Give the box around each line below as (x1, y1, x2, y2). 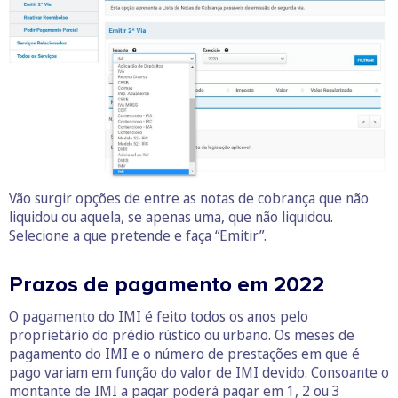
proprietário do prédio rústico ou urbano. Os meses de (9, 325, 354, 346)
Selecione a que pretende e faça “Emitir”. (9, 226, 267, 246)
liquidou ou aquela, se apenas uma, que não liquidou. (9, 207, 333, 227)
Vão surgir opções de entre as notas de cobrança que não (9, 188, 369, 209)
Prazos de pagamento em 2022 (9, 272, 324, 298)
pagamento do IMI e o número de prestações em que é (9, 344, 360, 364)
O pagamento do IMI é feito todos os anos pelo (9, 306, 308, 327)
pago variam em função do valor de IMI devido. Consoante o (9, 362, 389, 383)
